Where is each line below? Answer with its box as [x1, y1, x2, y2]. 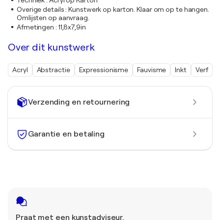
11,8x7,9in [58, 23, 86, 31]
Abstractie [36, 66, 70, 74]
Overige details [17, 5, 64, 13]
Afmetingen [17, 23, 55, 31]
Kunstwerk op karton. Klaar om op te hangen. [68, 5, 209, 13]
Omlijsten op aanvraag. [17, 14, 89, 22]
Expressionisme [79, 66, 129, 74]
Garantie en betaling [28, 129, 105, 138]
